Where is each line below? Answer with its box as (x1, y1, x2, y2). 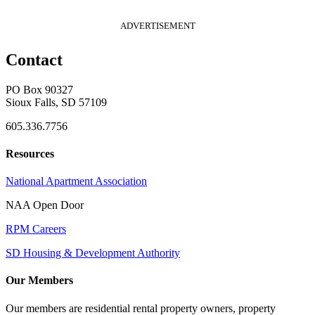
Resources (6, 147, 54, 160)
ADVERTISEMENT (120, 20, 195, 32)
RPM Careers (6, 223, 66, 236)
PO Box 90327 (6, 83, 73, 96)
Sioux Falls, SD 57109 (6, 96, 107, 108)
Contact (6, 50, 63, 69)
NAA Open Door (6, 199, 84, 212)
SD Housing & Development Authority (6, 247, 180, 259)
